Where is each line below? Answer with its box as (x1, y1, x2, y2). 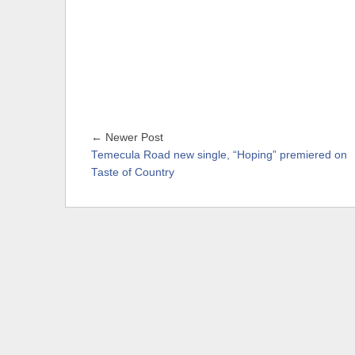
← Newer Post (91, 132, 163, 144)
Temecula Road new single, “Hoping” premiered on (91, 149, 347, 162)
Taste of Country (91, 166, 174, 179)
